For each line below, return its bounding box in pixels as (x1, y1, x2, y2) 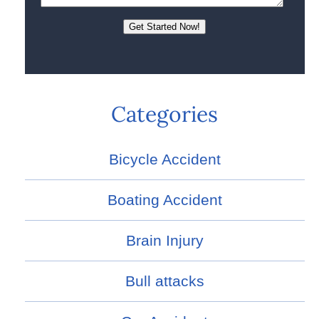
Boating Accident (107, 192, 222, 209)
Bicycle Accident (108, 151, 221, 168)
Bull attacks (125, 273, 204, 290)
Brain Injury (125, 232, 204, 249)
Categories (111, 100, 219, 128)
